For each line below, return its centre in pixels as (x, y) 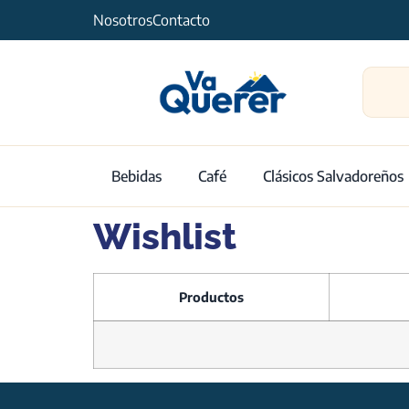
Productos (211, 296)
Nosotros (123, 20)
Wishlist (165, 236)
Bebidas (136, 176)
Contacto (181, 20)
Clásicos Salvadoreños (333, 176)
